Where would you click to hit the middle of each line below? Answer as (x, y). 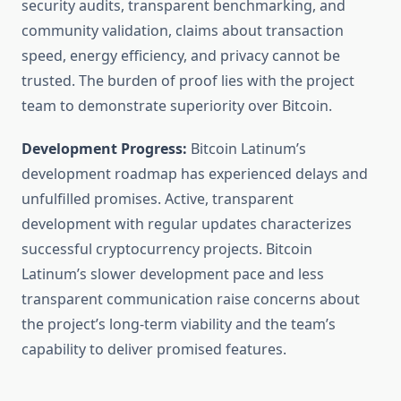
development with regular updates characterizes (187, 224)
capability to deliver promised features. (154, 350)
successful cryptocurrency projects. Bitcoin (167, 249)
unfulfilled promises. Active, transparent (158, 199)
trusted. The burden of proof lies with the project (188, 81)
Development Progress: (104, 149)
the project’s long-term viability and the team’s (179, 324)
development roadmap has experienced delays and (195, 174)
